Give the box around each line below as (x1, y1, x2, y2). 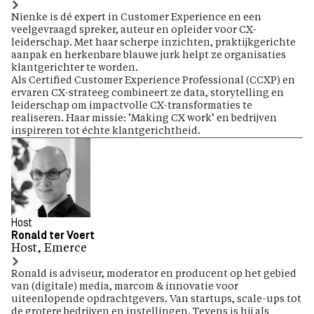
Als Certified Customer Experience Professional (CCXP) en (11, 75, 295, 86)
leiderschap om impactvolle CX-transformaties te (11, 100, 252, 111)
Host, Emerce (11, 243, 87, 254)
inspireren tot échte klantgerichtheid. (11, 125, 200, 136)
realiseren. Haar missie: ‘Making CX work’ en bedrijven (11, 113, 277, 123)
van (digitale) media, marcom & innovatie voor (11, 281, 238, 292)
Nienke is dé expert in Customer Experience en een (11, 12, 261, 22)
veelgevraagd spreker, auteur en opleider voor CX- (11, 25, 257, 35)
